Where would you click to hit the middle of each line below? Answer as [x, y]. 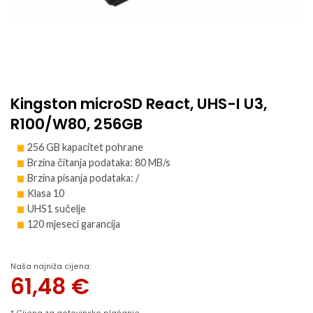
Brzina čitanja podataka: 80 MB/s [99, 163]
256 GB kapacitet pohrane [85, 147]
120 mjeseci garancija [74, 224]
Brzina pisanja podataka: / [83, 178]
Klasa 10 [46, 194]
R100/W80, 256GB [77, 124]
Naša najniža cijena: [51, 266]
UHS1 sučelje [57, 209]
